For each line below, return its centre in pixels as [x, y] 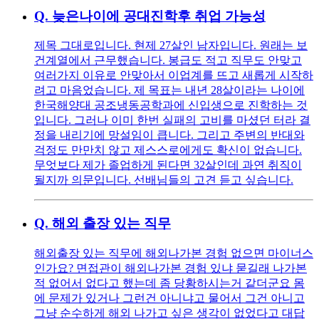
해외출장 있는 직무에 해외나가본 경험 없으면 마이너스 [174, 253]
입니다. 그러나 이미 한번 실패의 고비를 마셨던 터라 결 [172, 120]
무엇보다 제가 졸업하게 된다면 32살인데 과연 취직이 [168, 165]
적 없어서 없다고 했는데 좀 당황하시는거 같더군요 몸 [169, 283]
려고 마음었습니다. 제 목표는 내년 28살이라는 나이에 [169, 90]
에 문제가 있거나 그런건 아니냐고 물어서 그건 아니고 [169, 298]
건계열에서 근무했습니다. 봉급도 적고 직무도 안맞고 [168, 61]
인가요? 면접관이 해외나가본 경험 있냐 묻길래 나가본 [171, 268]
